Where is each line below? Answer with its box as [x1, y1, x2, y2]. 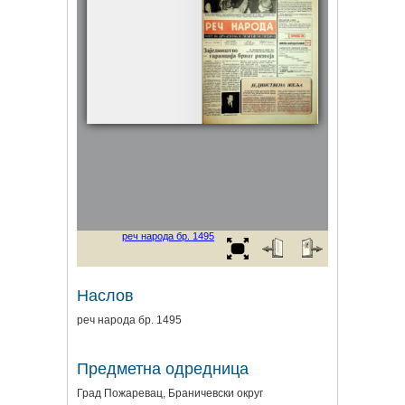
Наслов [77, 286, 134, 305]
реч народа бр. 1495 [77, 313, 182, 326]
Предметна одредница [77, 359, 249, 378]
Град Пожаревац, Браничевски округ [77, 386, 263, 400]
